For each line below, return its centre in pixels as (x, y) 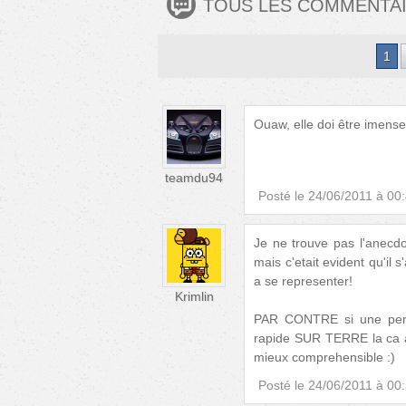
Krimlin (194, 297)
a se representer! (303, 281)
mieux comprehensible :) (324, 358)
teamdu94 (194, 178)
